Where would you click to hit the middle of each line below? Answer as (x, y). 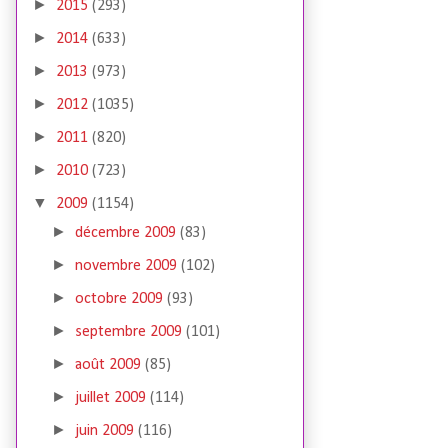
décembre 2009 (128, 233)
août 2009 (110, 365)
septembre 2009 (131, 332)
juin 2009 (107, 431)
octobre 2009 (121, 299)
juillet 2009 (113, 398)
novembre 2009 (128, 266)
